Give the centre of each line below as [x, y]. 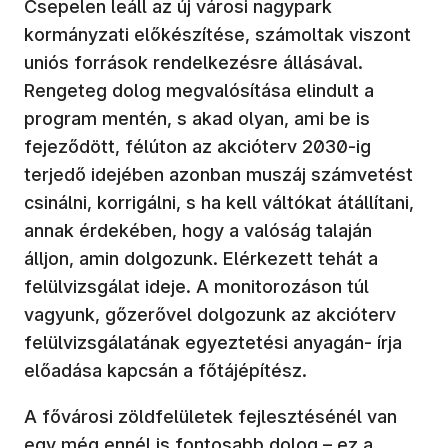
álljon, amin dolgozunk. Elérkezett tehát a [201, 258]
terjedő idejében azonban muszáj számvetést [218, 174]
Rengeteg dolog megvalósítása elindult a [199, 90]
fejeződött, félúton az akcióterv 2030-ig [197, 146]
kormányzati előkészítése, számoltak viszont [217, 34]
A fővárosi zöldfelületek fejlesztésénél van [210, 416]
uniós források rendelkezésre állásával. [193, 62]
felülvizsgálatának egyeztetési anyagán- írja [213, 342]
